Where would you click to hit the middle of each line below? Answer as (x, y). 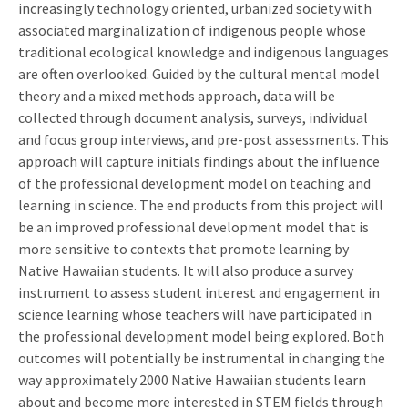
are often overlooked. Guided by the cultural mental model (199, 73)
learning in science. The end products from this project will (201, 204)
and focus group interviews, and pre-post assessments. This (204, 139)
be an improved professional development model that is (194, 226)
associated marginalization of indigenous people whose (192, 30)
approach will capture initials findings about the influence (199, 161)
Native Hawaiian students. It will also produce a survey (186, 270)
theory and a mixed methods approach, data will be (177, 95)
